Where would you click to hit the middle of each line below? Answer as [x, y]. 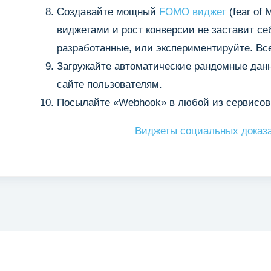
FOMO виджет [193, 12]
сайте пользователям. [109, 84]
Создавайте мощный [108, 12]
